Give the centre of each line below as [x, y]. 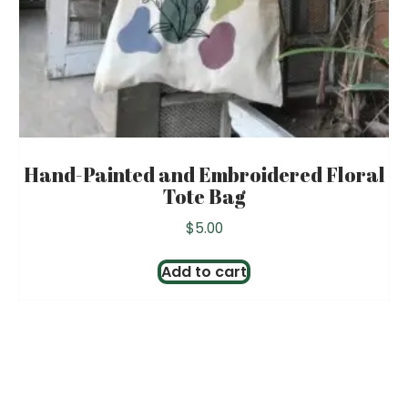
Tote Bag [204, 196]
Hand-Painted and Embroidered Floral [204, 174]
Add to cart [204, 272]
